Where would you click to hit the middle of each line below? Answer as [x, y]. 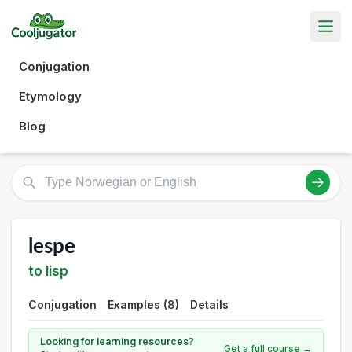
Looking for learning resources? [117, 341]
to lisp [48, 271]
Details [209, 304]
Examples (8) [143, 304]
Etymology [50, 96]
